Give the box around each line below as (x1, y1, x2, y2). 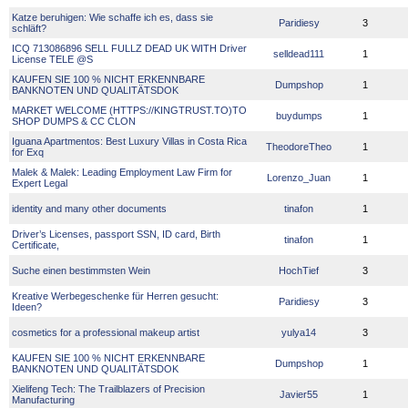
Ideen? (12, 301, 45, 312)
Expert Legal (12, 178, 70, 189)
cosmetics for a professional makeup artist (12, 327, 202, 338)
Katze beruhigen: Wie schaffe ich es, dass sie (12, 12, 213, 23)
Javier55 (280, 389, 318, 400)
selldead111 (273, 48, 324, 59)
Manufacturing (12, 394, 77, 405)
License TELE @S (12, 54, 96, 65)
